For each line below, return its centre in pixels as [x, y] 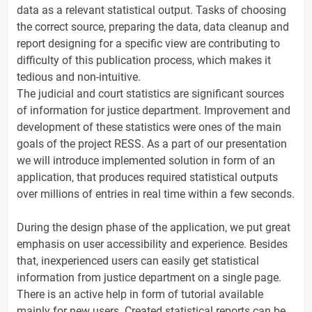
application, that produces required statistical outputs [147, 177]
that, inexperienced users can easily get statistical [138, 261]
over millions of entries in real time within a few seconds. [156, 194]
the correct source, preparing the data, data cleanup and [153, 27]
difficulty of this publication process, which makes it [144, 60]
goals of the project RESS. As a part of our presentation [152, 144]
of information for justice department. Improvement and [154, 110]
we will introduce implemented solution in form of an [146, 161]
